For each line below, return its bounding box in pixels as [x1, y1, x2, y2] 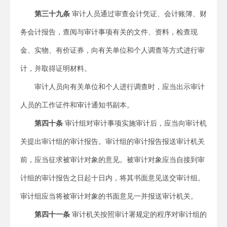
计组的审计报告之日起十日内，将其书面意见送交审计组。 [20, 174, 205, 182]
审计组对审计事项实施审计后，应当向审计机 [63, 119, 207, 127]
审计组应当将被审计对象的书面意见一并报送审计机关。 [20, 192, 198, 200]
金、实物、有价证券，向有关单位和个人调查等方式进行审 [20, 46, 205, 54]
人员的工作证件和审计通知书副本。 [20, 101, 134, 109]
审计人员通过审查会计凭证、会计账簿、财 [70, 10, 207, 18]
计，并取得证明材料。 [20, 64, 91, 72]
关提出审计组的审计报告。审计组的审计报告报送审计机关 [20, 137, 205, 145]
